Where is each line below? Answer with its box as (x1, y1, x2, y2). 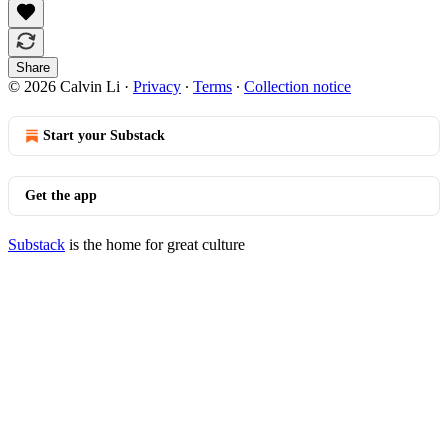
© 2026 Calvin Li (8, 77, 120, 95)
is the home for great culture (65, 235, 245, 253)
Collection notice (244, 77, 351, 95)
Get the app (25, 187, 97, 203)
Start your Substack (43, 127, 165, 143)
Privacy (133, 77, 181, 95)
